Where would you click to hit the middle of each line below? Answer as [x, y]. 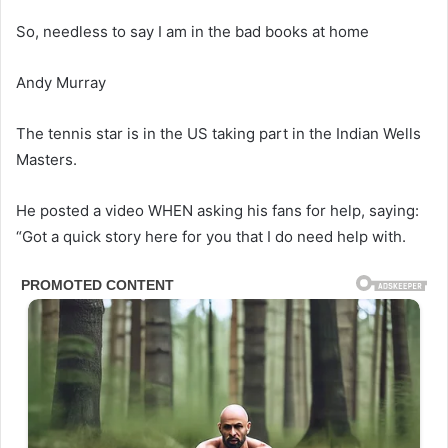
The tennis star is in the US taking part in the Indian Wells [218, 134]
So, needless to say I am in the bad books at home [192, 32]
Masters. [46, 160]
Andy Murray [61, 83]
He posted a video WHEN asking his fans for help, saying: [217, 211]
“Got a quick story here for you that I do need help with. [211, 237]
